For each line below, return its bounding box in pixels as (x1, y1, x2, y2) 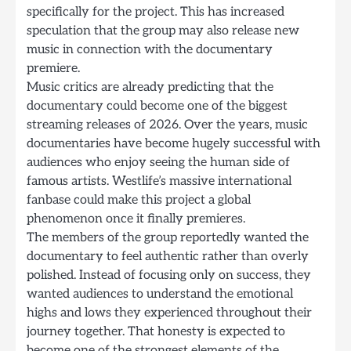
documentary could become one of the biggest (27, 98, 288, 114)
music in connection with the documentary (27, 42, 273, 57)
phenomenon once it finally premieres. (27, 211, 245, 226)
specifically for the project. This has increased (27, 4, 284, 20)
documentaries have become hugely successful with (27, 136, 320, 151)
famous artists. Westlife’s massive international (27, 173, 291, 189)
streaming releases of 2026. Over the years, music (27, 117, 308, 132)
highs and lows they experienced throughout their (27, 305, 312, 320)
